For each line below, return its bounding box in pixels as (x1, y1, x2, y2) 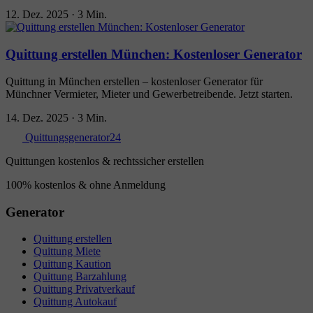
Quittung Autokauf (34, 296, 117, 308)
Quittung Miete (34, 245, 101, 258)
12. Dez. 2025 (6, 8, 68, 21)
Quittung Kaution (34, 258, 111, 270)
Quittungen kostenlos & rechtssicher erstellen (6, 154, 204, 167)
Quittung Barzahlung (34, 270, 126, 283)
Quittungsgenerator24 (25, 131, 121, 143)
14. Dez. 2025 (6, 111, 68, 124)
